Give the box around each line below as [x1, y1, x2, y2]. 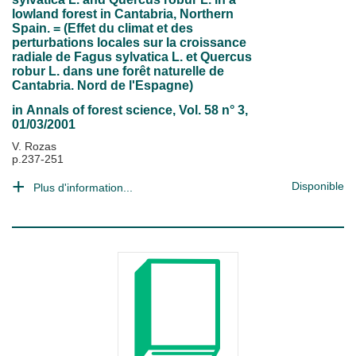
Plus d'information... [33, 181, 133, 194]
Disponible [292, 180, 344, 192]
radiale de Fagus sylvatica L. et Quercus [12, 50, 252, 64]
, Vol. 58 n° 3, [172, 103, 248, 117]
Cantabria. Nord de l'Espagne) [12, 79, 193, 92]
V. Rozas [12, 140, 56, 153]
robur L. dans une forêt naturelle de [12, 64, 224, 78]
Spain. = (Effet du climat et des [12, 21, 193, 35]
